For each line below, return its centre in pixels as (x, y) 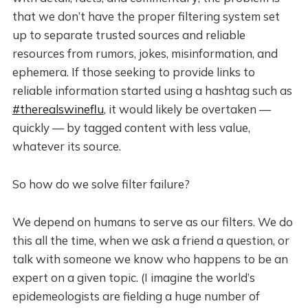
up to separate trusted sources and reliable (129, 35)
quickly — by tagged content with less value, (131, 128)
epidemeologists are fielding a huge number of (136, 296)
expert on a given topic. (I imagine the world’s (133, 277)
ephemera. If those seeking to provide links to (133, 72)
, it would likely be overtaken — (187, 109)
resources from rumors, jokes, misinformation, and (145, 53)
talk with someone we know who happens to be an (150, 259)
